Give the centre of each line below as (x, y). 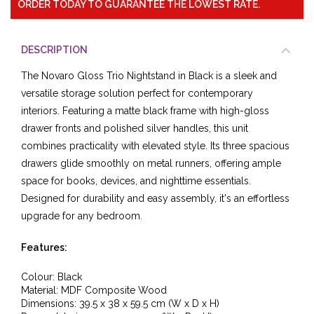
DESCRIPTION (54, 49)
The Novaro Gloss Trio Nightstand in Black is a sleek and (149, 75)
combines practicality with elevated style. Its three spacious (155, 145)
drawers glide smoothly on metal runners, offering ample (151, 163)
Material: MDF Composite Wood (94, 290)
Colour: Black (52, 277)
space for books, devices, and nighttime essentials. (136, 180)
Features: (44, 247)
